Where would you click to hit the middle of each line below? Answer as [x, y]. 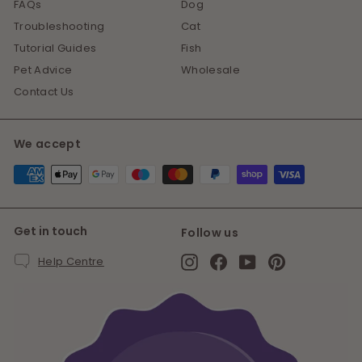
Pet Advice [43, 70]
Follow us [210, 233]
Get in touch [51, 232]
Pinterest [309, 261]
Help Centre [71, 261]
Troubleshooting [59, 27]
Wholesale [211, 70]
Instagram [226, 261]
